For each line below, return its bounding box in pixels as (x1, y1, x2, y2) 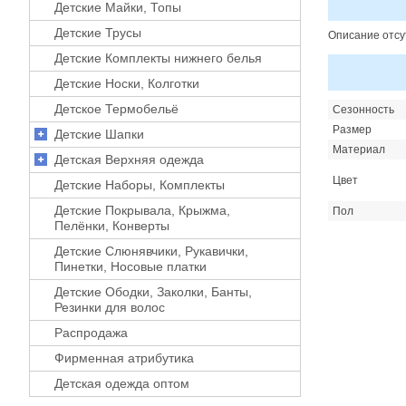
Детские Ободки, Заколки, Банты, (54, 284, 252, 299)
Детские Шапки (54, 126, 144, 141)
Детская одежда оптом (54, 375, 189, 391)
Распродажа (54, 324, 128, 340)
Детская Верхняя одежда (54, 151, 204, 167)
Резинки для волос (54, 299, 165, 314)
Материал (333, 142, 385, 156)
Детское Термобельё (54, 101, 179, 116)
